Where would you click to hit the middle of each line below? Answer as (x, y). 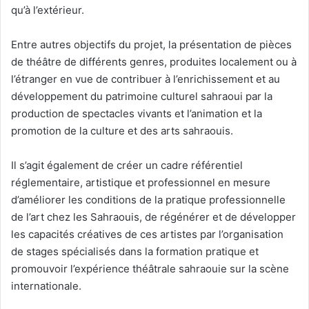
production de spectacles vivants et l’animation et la (137, 114)
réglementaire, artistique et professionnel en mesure (141, 183)
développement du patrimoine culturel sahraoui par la (142, 97)
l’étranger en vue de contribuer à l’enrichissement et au (146, 79)
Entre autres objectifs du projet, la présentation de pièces (151, 45)
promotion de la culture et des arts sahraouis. (122, 131)
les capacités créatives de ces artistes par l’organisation (147, 235)
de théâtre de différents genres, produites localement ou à (154, 62)
